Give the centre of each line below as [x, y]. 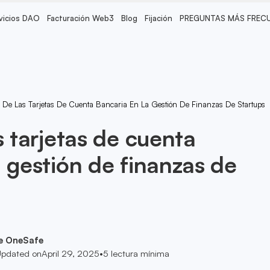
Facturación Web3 [81, 18]
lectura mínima [139, 254]
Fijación [158, 18]
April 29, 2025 [70, 254]
